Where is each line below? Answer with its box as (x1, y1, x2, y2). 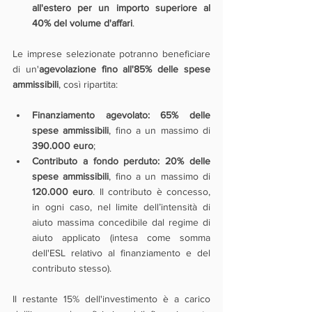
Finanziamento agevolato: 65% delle (32, 109, 210, 120)
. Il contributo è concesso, (93, 186, 211, 197)
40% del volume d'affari (32, 17, 132, 29)
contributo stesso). (32, 263, 111, 274)
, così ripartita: (58, 79, 129, 90)
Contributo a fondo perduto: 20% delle (32, 155, 210, 166)
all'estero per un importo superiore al (32, 2, 210, 13)
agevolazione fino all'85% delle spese (38, 63, 211, 75)
